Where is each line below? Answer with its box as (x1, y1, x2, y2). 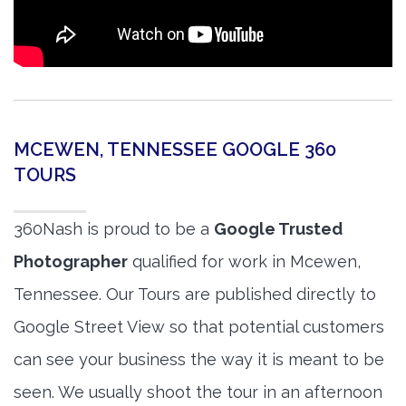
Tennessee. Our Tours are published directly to (14, 285, 376, 304)
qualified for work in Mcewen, (128, 252, 361, 272)
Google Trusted (214, 219, 343, 239)
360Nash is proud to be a (14, 219, 214, 239)
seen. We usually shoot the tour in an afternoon (14, 382, 382, 402)
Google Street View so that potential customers (14, 317, 384, 337)
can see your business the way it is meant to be (14, 350, 384, 370)
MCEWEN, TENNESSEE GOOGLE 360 (14, 139, 336, 161)
